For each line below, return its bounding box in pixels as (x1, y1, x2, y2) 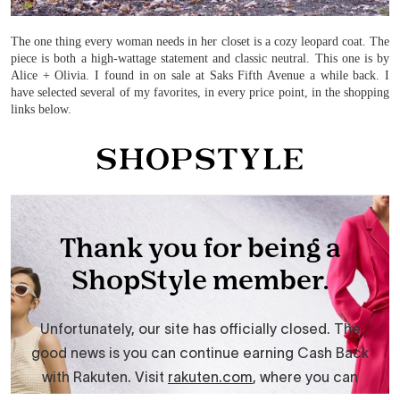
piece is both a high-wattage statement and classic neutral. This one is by (11, 52, 389, 65)
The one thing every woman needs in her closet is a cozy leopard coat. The (11, 35, 389, 48)
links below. (11, 103, 71, 116)
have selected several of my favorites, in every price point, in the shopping (11, 86, 389, 99)
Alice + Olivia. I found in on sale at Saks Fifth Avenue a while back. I (11, 69, 389, 82)
